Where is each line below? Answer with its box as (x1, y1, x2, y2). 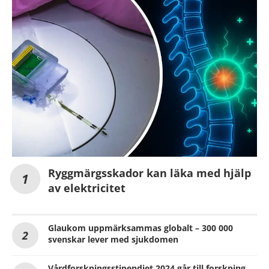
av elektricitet (48, 181, 125, 195)
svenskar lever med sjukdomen (48, 234, 178, 245)
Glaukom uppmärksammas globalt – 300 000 (48, 222, 233, 234)
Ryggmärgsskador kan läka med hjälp (48, 166, 251, 180)
